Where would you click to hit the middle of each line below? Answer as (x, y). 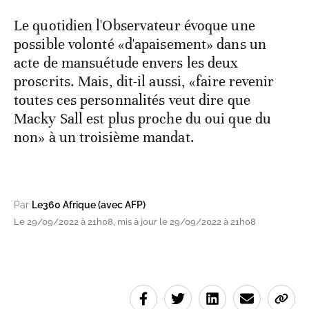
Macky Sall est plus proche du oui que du (143, 119)
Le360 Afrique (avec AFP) (89, 205)
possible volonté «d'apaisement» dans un (140, 44)
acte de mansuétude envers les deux (126, 63)
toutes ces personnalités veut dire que (132, 100)
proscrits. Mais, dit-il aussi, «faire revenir (144, 82)
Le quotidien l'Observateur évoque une (134, 26)
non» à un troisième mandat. (104, 138)
